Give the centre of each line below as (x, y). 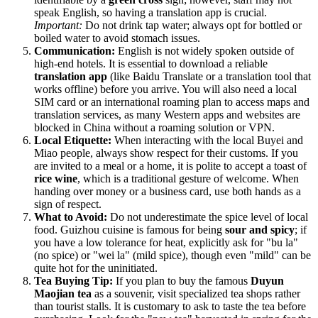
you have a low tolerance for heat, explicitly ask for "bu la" (166, 243)
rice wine (56, 179)
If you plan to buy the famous (182, 281)
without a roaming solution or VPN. (193, 128)
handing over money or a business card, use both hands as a (168, 192)
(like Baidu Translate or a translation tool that (209, 77)
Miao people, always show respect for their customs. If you (166, 153)
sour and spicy (260, 230)
